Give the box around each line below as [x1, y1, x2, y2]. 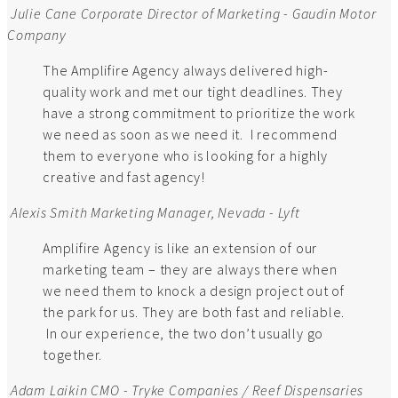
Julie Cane [10, 4, 77, 23]
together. [43, 346, 103, 364]
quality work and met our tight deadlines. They [43, 83, 343, 101]
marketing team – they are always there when [43, 260, 338, 279]
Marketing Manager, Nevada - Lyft [91, 203, 300, 222]
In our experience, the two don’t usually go [43, 324, 324, 343]
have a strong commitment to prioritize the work [43, 104, 355, 123]
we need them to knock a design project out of [43, 282, 345, 300]
